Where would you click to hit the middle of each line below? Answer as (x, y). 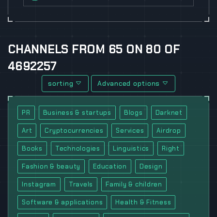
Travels (81, 185)
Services (130, 131)
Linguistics (131, 149)
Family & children (134, 185)
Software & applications (62, 202)
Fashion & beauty (51, 167)
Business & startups (77, 113)
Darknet (169, 113)
